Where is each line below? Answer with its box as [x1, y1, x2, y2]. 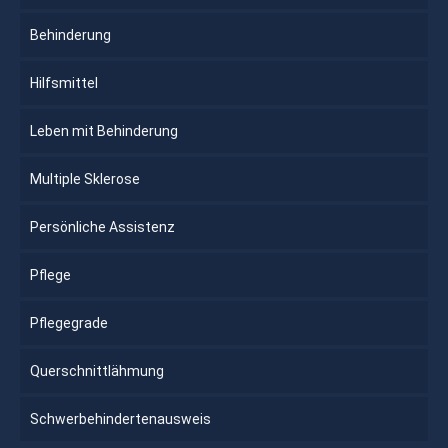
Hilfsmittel [30, 74, 98, 91]
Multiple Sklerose [30, 170, 140, 187]
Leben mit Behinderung [30, 122, 178, 139]
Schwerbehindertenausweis [30, 410, 211, 427]
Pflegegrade [30, 314, 108, 331]
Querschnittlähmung [30, 362, 164, 379]
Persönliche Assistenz [30, 218, 175, 235]
